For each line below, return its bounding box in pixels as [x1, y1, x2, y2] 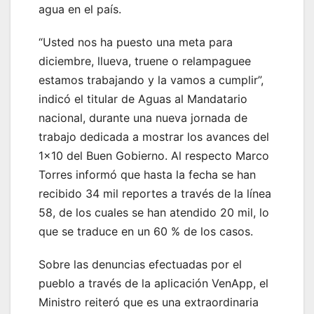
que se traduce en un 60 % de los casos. [39, 224, 253, 239]
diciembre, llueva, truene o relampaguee [39, 54, 251, 69]
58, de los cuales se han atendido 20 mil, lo [39, 205, 269, 220]
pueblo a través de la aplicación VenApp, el [39, 276, 268, 291]
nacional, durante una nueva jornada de [39, 111, 247, 125]
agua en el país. [39, 2, 121, 17]
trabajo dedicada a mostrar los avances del [39, 130, 269, 144]
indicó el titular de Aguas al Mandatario [39, 92, 247, 107]
